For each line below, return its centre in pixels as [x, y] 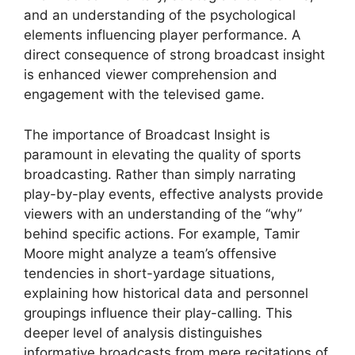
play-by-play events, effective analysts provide [174, 194]
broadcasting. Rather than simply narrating [160, 174]
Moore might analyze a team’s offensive [150, 253]
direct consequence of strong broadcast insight [174, 55]
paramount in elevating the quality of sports [162, 154]
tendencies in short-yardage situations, [149, 273]
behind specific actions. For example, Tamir [162, 233]
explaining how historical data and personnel [166, 293]
